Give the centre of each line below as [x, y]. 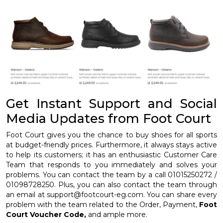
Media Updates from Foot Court [109, 119]
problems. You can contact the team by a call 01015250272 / [111, 175]
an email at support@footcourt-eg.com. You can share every [111, 195]
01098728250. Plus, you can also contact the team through [111, 185]
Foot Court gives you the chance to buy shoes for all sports [111, 135]
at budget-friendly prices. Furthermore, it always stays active [111, 145]
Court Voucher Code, [47, 215]
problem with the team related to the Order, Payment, [103, 205]
